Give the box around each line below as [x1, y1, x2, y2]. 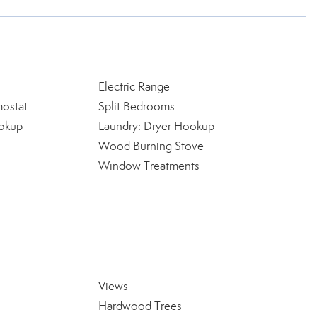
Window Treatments [98, 158, 200, 173]
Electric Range [98, 79, 170, 94]
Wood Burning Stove [98, 139, 204, 154]
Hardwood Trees [98, 299, 182, 313]
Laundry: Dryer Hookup [98, 119, 214, 134]
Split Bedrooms [98, 99, 175, 114]
